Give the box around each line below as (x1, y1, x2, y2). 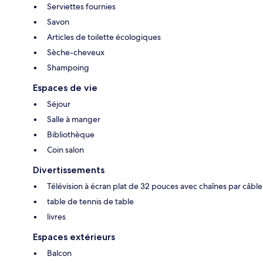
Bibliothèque (47, 129, 95, 140)
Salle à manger (47, 114, 100, 125)
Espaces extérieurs (33, 231, 115, 243)
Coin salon (47, 144, 84, 156)
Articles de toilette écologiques (47, 32, 161, 43)
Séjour (47, 99, 70, 110)
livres (47, 211, 66, 222)
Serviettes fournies (47, 1, 116, 12)
